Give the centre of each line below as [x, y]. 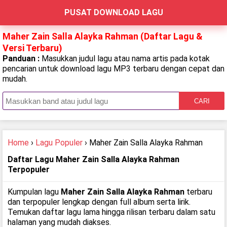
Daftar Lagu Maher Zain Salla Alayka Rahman [93, 159]
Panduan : [22, 59]
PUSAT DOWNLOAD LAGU [113, 12]
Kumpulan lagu [34, 192]
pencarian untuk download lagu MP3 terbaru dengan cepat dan [113, 69]
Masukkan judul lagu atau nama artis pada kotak [126, 59]
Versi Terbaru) [32, 48]
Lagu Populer [59, 143]
